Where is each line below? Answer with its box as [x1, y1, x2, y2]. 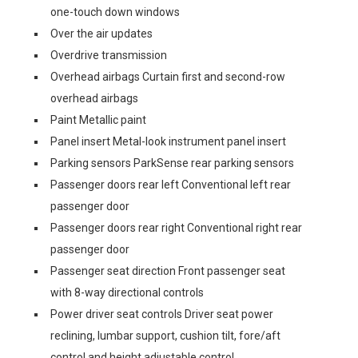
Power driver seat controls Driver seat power [50, 307, 273, 320]
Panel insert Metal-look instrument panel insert [50, 134, 286, 148]
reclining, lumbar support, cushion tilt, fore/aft [50, 328, 280, 342]
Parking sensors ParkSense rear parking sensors [50, 156, 294, 169]
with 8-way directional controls [50, 285, 204, 299]
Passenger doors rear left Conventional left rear [50, 177, 291, 191]
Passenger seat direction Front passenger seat [50, 264, 285, 277]
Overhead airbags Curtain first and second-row [50, 70, 285, 83]
